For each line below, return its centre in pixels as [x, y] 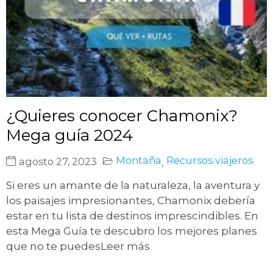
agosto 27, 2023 [58, 162]
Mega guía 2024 [69, 136]
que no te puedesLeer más [78, 246]
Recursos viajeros [210, 161]
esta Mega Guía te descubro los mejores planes [132, 231]
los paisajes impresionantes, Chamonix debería [131, 201]
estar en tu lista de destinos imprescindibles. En [132, 216]
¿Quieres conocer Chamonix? [122, 116]
